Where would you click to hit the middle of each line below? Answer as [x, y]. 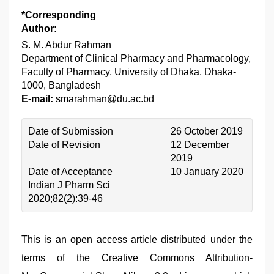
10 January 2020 [207, 172]
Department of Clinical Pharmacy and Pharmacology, [136, 58]
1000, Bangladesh [61, 85]
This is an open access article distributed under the [137, 239]
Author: [39, 28]
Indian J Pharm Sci [69, 185]
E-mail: [37, 99]
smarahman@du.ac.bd [104, 99]
